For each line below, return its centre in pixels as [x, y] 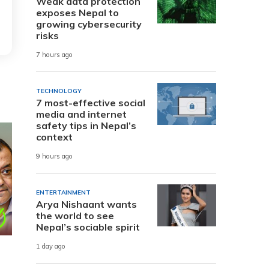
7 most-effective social [91, 102]
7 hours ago [54, 55]
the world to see [75, 215]
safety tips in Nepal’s [86, 125]
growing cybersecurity [89, 24]
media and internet [81, 114]
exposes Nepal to [77, 12]
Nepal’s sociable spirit [88, 227]
